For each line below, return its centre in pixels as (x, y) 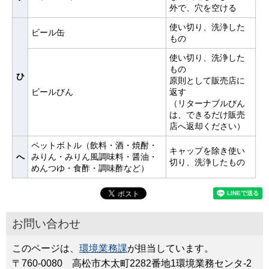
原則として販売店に (207, 80)
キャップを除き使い (207, 151)
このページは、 (46, 248)
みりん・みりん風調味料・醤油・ (94, 157)
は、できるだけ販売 (207, 115)
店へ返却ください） (207, 126)
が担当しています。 (171, 248)
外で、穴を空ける (203, 8)
